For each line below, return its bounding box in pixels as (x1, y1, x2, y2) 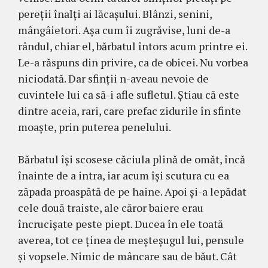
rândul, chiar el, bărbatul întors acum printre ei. (18, 39, 247, 54)
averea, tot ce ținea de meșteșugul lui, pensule (18, 233, 244, 248)
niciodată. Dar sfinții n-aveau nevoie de (18, 71, 209, 86)
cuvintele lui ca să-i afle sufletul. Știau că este (18, 87, 239, 102)
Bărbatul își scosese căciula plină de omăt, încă (18, 152, 245, 167)
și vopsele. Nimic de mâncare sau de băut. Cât (18, 249, 237, 264)
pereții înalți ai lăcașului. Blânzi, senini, (18, 7, 212, 22)
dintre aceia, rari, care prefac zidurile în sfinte (18, 103, 241, 118)
